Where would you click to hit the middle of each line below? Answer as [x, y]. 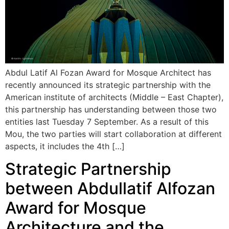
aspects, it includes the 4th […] [65, 146]
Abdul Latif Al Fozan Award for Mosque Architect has [108, 72]
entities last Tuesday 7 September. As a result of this [107, 121]
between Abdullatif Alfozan [110, 189]
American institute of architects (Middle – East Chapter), [114, 97]
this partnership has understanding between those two [111, 109]
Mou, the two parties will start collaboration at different [113, 134]
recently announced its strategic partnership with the [108, 85]
